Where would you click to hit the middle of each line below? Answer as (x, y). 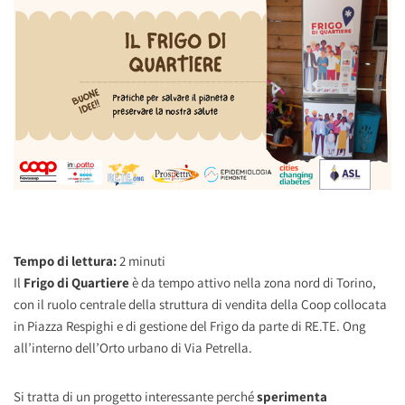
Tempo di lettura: (66, 260)
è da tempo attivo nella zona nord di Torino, (253, 282)
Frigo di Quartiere (76, 282)
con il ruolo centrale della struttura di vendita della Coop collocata (200, 304)
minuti (147, 260)
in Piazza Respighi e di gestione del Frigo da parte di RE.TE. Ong (190, 325)
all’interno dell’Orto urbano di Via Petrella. (133, 347)
